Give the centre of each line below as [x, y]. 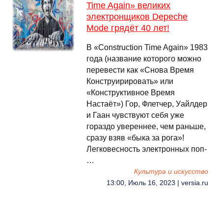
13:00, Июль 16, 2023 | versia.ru [157, 183]
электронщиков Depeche [137, 17]
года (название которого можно [144, 59]
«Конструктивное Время [131, 93]
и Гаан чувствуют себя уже [135, 115]
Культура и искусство [171, 172]
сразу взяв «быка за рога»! [135, 138]
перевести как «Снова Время [140, 70]
